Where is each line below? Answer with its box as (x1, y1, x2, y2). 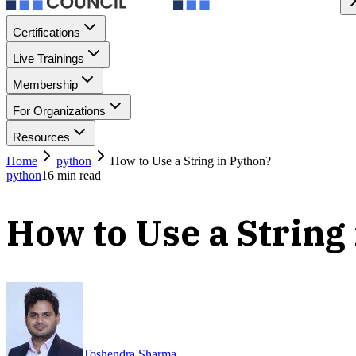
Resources (13, 130, 70, 144)
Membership (13, 78, 78, 91)
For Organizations (13, 104, 106, 118)
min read (54, 168, 101, 182)
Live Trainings (13, 52, 84, 65)
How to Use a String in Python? (110, 154, 271, 168)
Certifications (13, 25, 80, 39)
